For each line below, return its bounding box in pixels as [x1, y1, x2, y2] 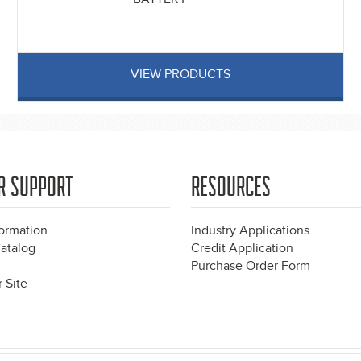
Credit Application [191, 241, 293, 257]
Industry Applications [191, 223, 309, 239]
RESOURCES [191, 172, 271, 202]
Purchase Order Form [191, 259, 310, 275]
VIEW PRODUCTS [131, 67, 230, 83]
